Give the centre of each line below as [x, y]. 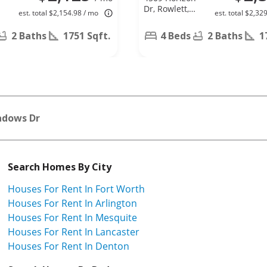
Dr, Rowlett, [166, 8]
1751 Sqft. [87, 35]
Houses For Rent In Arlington [72, 203]
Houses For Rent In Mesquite [72, 217]
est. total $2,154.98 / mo [58, 13]
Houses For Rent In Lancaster [74, 232]
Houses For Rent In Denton [69, 246]
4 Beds [176, 35]
